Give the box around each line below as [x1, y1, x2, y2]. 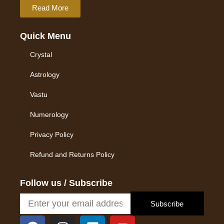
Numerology [30, 110, 68, 119]
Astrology [30, 70, 59, 79]
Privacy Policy [30, 130, 73, 139]
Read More [32, 3, 68, 12]
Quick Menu [20, 31, 71, 41]
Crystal [30, 50, 52, 59]
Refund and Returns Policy [30, 150, 114, 159]
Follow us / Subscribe [20, 178, 112, 188]
